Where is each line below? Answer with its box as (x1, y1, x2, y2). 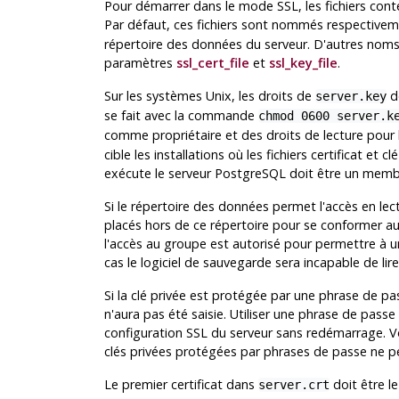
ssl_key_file (268, 54, 338, 72)
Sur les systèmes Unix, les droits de (103, 87, 315, 105)
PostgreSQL (214, 165, 286, 183)
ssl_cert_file (175, 54, 249, 72)
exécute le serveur (103, 165, 215, 183)
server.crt (257, 378, 330, 393)
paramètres (103, 54, 176, 72)
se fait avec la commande (103, 107, 258, 125)
